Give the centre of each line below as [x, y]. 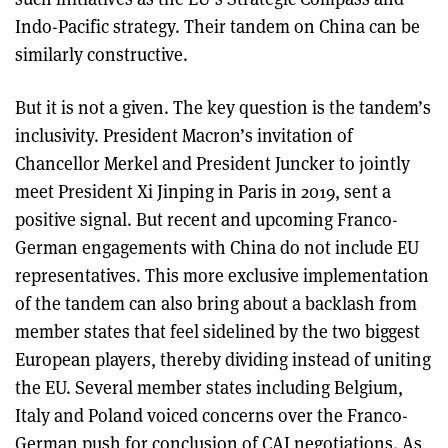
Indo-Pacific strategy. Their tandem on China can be [217, 26]
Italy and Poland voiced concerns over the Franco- [211, 415]
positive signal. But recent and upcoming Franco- [206, 219]
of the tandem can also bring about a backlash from [216, 303]
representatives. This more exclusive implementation [222, 275]
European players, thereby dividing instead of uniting [223, 359]
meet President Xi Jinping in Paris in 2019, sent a [203, 191]
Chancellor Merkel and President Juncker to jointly [212, 163]
